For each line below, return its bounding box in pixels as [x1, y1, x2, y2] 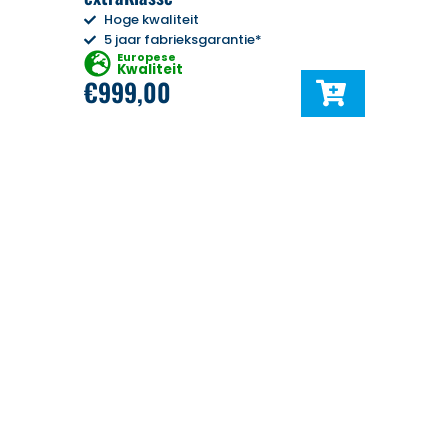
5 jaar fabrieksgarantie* [104, 29, 263, 49]
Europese [117, 48, 176, 65]
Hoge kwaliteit [104, 9, 200, 29]
